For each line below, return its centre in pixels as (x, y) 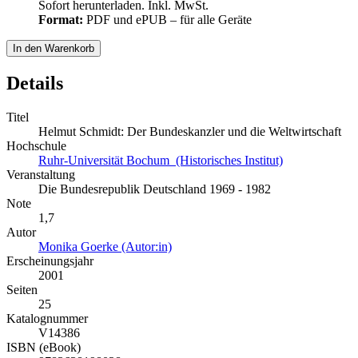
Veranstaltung (41, 175)
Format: (61, 20)
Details (35, 84)
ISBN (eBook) (44, 348)
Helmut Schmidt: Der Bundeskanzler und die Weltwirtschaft (190, 132)
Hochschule (36, 146)
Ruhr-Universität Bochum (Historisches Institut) (161, 161)
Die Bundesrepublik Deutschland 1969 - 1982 (155, 189)
